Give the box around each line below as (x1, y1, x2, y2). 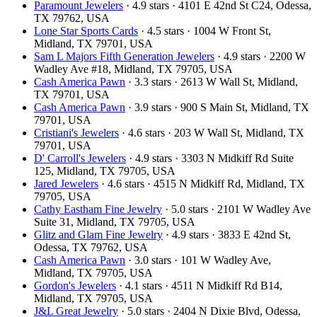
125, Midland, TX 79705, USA (34, 164, 175, 177)
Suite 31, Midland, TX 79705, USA (34, 215, 195, 228)
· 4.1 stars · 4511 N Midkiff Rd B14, (116, 279, 282, 292)
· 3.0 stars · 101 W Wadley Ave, (125, 253, 271, 266)
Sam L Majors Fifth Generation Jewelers (34, 50, 214, 62)
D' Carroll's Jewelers (34, 151, 126, 164)
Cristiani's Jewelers (34, 126, 119, 139)
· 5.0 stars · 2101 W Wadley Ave (162, 202, 311, 215)
